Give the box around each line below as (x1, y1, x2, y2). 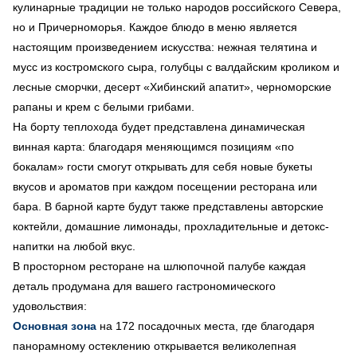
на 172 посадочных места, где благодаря (96, 319, 315, 332)
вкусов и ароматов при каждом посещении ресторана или (13, 179, 317, 193)
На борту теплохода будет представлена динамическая (13, 120, 305, 133)
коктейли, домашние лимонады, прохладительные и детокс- (13, 219, 329, 233)
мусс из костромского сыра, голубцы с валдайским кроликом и (13, 60, 339, 73)
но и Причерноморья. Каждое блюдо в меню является (13, 20, 297, 33)
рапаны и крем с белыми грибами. (13, 100, 194, 113)
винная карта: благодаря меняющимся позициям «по (13, 139, 294, 153)
